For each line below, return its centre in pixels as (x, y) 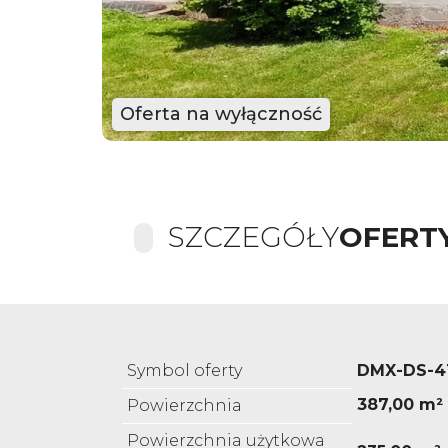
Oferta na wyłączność (221, 114)
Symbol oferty (184, 371)
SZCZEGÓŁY (253, 237)
